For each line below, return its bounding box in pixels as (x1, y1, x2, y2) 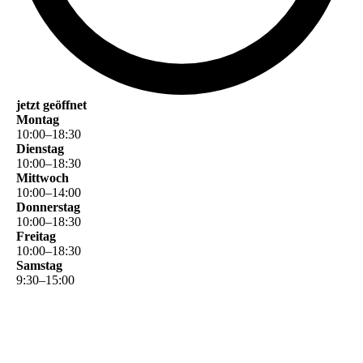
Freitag (16, 228, 56, 243)
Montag (16, 112, 59, 126)
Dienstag (16, 141, 64, 156)
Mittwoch (16, 170, 69, 185)
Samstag (16, 258, 62, 272)
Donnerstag (16, 199, 80, 214)
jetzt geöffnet (16, 97, 87, 112)
